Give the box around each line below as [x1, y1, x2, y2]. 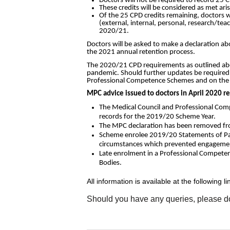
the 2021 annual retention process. [86, 48, 195, 56]
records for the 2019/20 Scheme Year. [99, 112, 216, 121]
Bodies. [99, 159, 122, 167]
